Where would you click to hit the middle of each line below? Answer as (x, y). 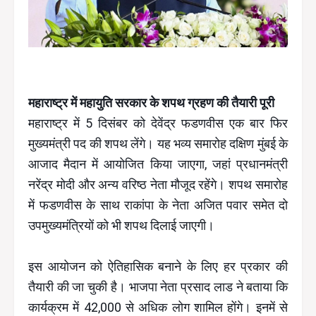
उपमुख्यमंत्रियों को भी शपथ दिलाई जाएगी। (121, 226)
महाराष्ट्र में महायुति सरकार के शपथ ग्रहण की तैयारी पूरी (151, 103)
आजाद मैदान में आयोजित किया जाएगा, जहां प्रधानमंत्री (158, 164)
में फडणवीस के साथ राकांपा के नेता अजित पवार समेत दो (158, 205)
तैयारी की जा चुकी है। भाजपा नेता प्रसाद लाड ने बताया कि (158, 287)
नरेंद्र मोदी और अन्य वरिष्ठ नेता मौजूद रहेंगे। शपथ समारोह (158, 185)
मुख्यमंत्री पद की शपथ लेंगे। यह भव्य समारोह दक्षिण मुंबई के (158, 144)
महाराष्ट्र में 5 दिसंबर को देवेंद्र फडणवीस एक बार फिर (158, 123)
